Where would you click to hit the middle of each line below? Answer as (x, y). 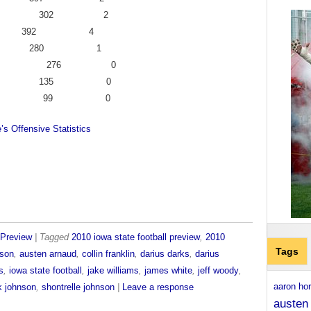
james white (168, 271)
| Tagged (53, 237)
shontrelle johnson (78, 287)
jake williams (113, 271)
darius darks (165, 254)
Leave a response (158, 287)
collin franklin (108, 254)
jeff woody (218, 271)
